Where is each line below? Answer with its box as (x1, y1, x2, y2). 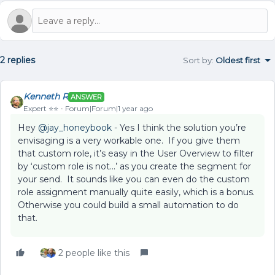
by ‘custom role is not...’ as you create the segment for (18, 161, 251, 172)
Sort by (183, 55, 212, 65)
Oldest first (215, 55, 260, 65)
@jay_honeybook (38, 122, 112, 133)
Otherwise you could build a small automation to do (18, 199, 239, 211)
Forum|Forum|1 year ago (65, 104, 153, 113)
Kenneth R (23, 91, 68, 102)
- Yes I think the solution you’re (112, 122, 246, 133)
